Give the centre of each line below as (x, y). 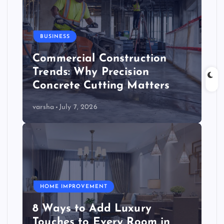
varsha (43, 107)
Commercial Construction (100, 59)
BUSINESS (55, 36)
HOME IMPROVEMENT (74, 186)
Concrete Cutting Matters (101, 86)
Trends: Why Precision (91, 72)
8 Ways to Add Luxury (92, 209)
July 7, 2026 (78, 107)
